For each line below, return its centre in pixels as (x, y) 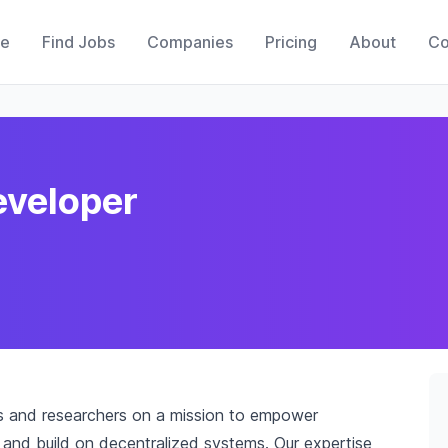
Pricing (290, 42)
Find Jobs (78, 42)
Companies (189, 42)
